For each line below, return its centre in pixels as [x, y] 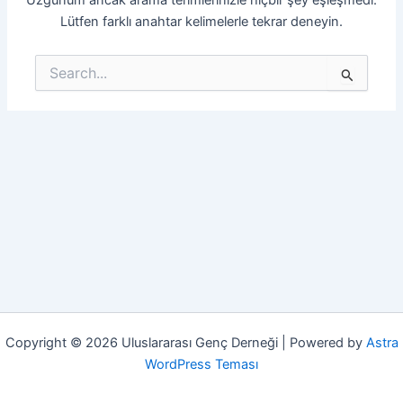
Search [55, 74]
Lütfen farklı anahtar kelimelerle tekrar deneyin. [201, 21]
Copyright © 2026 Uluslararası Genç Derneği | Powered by [185, 343]
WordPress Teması [201, 364]
